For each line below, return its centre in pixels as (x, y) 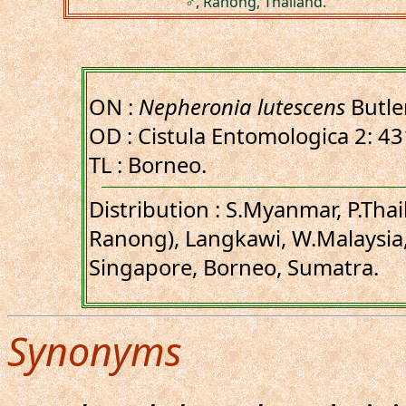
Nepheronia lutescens (242, 107)
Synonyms (95, 351)
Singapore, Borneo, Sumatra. (234, 267)
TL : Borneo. (148, 165)
